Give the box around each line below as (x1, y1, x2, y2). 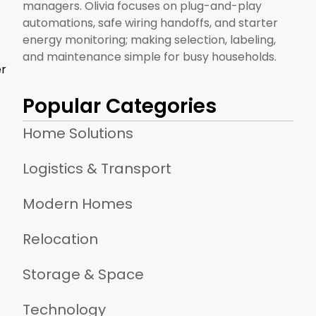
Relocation (23, 229, 98, 249)
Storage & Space (23, 264, 144, 284)
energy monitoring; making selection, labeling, (23, 31, 276, 48)
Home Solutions (23, 123, 133, 143)
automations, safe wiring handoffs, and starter (23, 14, 278, 31)
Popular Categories (23, 92, 217, 120)
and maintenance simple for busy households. (23, 48, 276, 65)
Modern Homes (23, 193, 133, 214)
